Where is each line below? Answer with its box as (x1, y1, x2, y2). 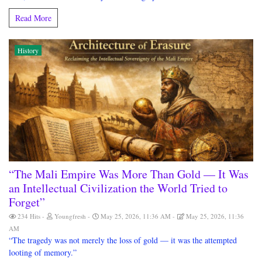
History (18, 46, 39, 56)
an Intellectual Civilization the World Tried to (9, 180, 227, 196)
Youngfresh (53, 212, 88, 221)
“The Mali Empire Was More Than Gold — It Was (9, 166, 249, 182)
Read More (15, 12, 51, 24)
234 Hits (16, 212, 42, 221)
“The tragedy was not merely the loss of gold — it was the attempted (9, 235, 237, 246)
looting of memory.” (9, 247, 77, 258)
